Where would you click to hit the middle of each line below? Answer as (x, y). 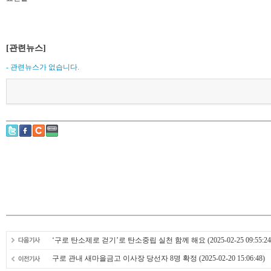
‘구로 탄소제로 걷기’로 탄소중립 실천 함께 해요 (129, 240)
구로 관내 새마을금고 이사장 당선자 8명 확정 (125, 258)
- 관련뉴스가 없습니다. (43, 67)
